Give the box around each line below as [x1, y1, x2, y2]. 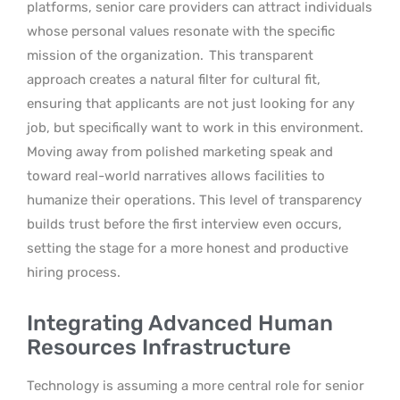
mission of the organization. [27, 46, 204, 63]
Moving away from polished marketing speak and [27, 143, 333, 160]
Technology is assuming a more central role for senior [27, 377, 364, 394]
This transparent [205, 46, 313, 63]
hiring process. [27, 263, 121, 280]
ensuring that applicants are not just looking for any [27, 95, 354, 112]
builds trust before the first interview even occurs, [27, 215, 342, 232]
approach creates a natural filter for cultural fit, [27, 71, 321, 87]
